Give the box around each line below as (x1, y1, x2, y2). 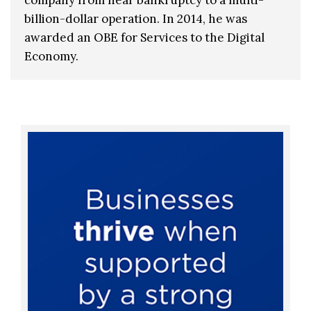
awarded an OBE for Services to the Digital (24, 29, 264, 45)
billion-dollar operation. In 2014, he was (24, 10, 247, 26)
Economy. (24, 48, 78, 64)
